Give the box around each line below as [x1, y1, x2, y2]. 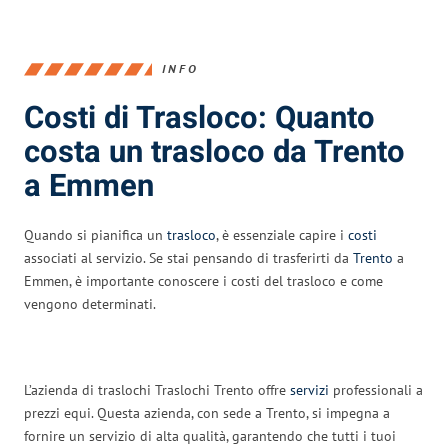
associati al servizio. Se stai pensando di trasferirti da [24, 248, 353, 267]
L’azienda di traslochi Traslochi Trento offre [24, 380, 290, 399]
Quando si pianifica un [24, 225, 167, 244]
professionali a [329, 380, 423, 399]
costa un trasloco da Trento [24, 129, 405, 175]
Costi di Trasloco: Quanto [24, 95, 375, 141]
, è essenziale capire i [216, 225, 348, 244]
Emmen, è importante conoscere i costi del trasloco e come [24, 271, 383, 290]
